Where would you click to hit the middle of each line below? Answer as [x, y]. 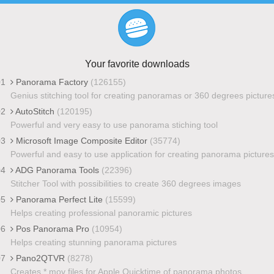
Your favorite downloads [137, 64]
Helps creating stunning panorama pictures [93, 242]
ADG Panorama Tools [57, 170]
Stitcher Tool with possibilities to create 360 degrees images [125, 183]
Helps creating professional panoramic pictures [101, 213]
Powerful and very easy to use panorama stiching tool [114, 124]
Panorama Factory [52, 82]
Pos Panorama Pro [52, 228]
